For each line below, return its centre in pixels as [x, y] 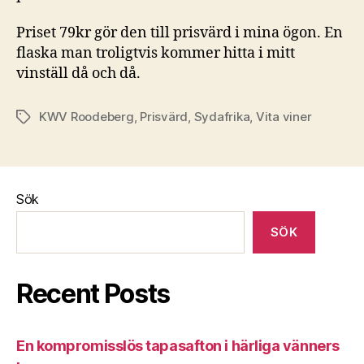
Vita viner [284, 117]
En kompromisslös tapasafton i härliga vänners [178, 346]
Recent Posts [93, 294]
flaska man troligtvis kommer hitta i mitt [156, 53]
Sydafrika [222, 117]
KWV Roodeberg [87, 117]
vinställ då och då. [78, 74]
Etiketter [40, 117]
